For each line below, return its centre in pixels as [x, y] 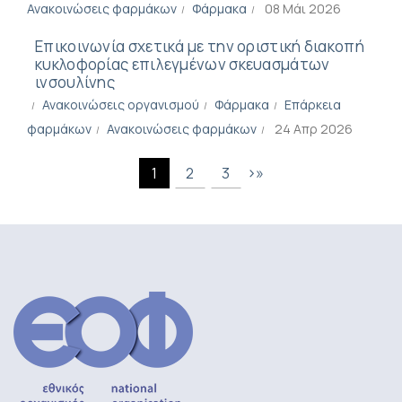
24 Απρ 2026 [314, 129]
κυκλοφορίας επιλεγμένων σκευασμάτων [183, 64]
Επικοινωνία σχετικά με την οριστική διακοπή [200, 46]
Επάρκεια [313, 105]
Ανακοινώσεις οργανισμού [121, 105]
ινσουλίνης [75, 82]
